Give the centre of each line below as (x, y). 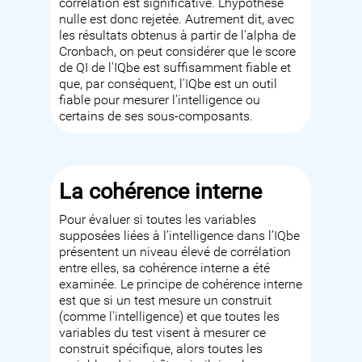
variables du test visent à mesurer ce (163, 333)
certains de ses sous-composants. (156, 117)
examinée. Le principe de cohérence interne (181, 285)
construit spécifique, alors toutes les (161, 349)
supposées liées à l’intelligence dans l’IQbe (180, 236)
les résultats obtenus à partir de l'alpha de (178, 36)
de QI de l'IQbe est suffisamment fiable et (175, 68)
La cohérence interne (161, 192)
